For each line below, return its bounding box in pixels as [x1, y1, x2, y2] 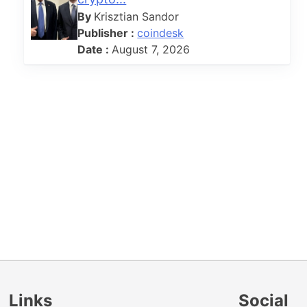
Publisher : [77, 25, 138, 40]
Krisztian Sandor [94, 9, 180, 23]
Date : [77, 42, 112, 56]
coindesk [137, 25, 184, 40]
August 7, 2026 [112, 42, 191, 56]
